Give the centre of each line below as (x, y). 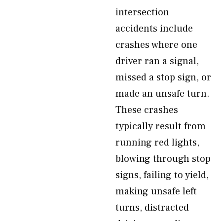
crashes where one (156, 45)
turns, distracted (152, 208)
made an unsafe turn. (163, 94)
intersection (142, 12)
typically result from (161, 126)
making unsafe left (156, 191)
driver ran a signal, (157, 61)
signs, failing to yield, (162, 175)
